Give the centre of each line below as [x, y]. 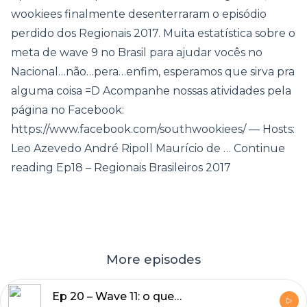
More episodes [153, 260]
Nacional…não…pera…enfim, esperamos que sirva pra [153, 72]
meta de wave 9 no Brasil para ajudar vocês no [137, 52]
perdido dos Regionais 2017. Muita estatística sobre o [153, 33]
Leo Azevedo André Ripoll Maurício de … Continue [148, 148]
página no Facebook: [67, 110]
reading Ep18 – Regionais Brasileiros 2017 [121, 168]
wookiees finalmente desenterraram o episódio [139, 14]
